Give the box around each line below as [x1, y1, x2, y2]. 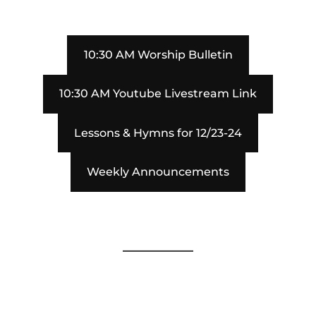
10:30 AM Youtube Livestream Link [59, 87, 257, 101]
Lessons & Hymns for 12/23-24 [74, 126, 242, 140]
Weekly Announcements [87, 165, 229, 179]
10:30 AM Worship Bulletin [83, 48, 233, 62]
